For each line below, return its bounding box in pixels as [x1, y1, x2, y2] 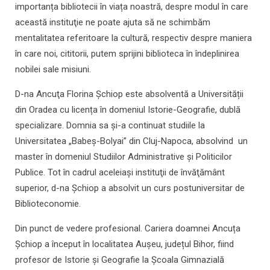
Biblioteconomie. [15, 198, 81, 210]
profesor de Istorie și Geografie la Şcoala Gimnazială [15, 254, 224, 266]
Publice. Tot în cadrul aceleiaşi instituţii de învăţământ [15, 167, 225, 178]
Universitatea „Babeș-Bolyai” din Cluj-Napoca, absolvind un [15, 136, 248, 147]
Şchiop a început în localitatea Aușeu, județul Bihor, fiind [15, 239, 234, 250]
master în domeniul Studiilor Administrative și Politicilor [15, 151, 232, 163]
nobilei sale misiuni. [15, 64, 91, 75]
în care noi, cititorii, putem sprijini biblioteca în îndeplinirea [15, 48, 239, 60]
